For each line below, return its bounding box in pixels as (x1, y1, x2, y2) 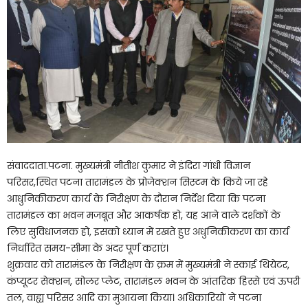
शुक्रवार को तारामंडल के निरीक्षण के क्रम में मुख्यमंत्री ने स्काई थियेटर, (7, 257, 289, 272)
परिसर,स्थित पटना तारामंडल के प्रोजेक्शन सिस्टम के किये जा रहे (7, 175, 268, 189)
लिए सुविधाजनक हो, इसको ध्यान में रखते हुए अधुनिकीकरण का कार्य (7, 224, 289, 239)
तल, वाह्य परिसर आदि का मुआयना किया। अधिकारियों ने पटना (7, 290, 261, 305)
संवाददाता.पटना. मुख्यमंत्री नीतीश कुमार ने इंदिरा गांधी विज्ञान (7, 158, 250, 173)
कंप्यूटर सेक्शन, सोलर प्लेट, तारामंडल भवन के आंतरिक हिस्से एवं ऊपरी (7, 274, 300, 288)
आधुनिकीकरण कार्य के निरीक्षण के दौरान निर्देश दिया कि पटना (7, 191, 265, 206)
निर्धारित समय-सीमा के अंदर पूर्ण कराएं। (7, 241, 168, 255)
